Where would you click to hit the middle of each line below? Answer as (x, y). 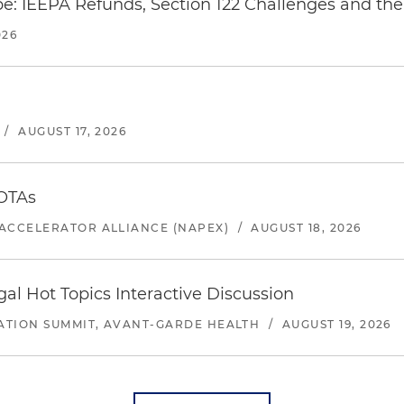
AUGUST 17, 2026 (73, 131)
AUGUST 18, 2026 (306, 228)
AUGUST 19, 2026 (336, 324)
